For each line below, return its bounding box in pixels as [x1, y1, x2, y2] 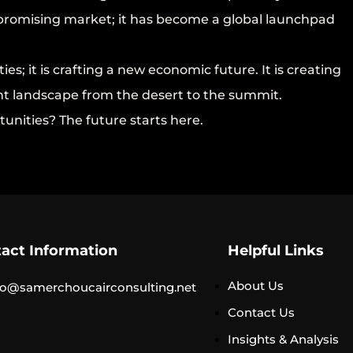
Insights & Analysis [228, 332, 339, 347]
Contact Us [228, 305, 295, 320]
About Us [228, 278, 284, 293]
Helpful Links [228, 242, 324, 259]
